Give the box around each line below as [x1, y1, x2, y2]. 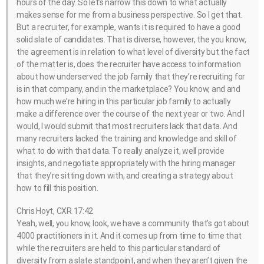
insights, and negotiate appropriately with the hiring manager [16, 159, 236, 169]
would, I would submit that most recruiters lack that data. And [16, 121, 237, 131]
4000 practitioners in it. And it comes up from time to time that [16, 231, 242, 241]
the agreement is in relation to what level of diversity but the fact [16, 47, 250, 57]
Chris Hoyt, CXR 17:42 [16, 206, 94, 216]
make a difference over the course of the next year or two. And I [16, 109, 245, 119]
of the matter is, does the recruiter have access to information [16, 60, 241, 70]
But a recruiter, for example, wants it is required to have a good [16, 22, 240, 32]
